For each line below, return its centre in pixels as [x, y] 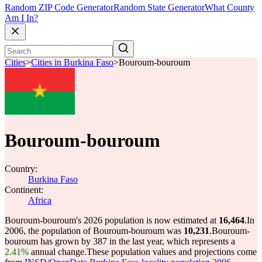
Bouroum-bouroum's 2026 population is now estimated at [112, 220]
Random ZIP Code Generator [59, 8]
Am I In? [21, 18]
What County [230, 8]
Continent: [24, 190]
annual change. [58, 252]
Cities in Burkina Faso [72, 63]
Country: [21, 169]
